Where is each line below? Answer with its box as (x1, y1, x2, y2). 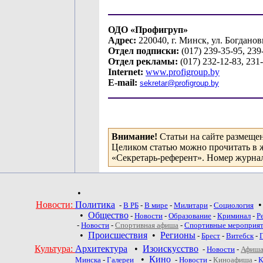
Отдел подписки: (108, 46, 179, 56)
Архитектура (75, 244, 127, 254)
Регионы (160, 230, 195, 240)
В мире (144, 201, 168, 210)
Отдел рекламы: (108, 56, 178, 66)
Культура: (35, 244, 75, 254)
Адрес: (108, 35, 136, 45)
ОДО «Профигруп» (108, 25, 188, 35)
